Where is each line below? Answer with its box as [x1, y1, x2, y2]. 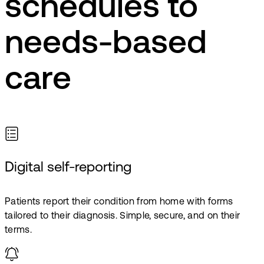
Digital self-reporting [5, 160, 131, 175]
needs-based [5, 28, 207, 62]
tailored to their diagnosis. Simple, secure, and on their [5, 211, 240, 221]
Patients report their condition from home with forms [5, 197, 233, 207]
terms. [5, 225, 32, 235]
